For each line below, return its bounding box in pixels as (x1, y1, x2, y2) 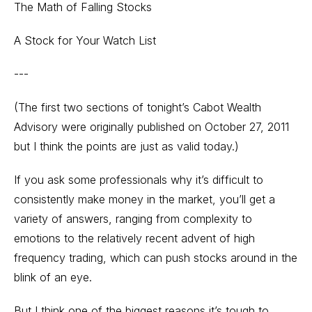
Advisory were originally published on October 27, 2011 (14, 120, 289, 134)
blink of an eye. (14, 270, 92, 284)
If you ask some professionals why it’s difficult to (14, 173, 263, 187)
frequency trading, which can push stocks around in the (14, 251, 297, 265)
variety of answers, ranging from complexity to (14, 212, 252, 226)
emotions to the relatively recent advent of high (14, 231, 255, 245)
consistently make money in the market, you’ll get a (14, 192, 275, 206)
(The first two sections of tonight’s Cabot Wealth (14, 100, 261, 114)
